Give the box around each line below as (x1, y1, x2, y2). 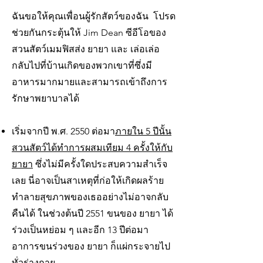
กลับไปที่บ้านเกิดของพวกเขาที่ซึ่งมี (12, 60, 152, 71)
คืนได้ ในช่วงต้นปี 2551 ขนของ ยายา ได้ (12, 208, 173, 219)
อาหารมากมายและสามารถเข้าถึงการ (12, 76, 167, 87)
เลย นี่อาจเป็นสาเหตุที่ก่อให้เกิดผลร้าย (12, 175, 164, 186)
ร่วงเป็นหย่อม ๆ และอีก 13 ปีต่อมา (12, 224, 149, 235)
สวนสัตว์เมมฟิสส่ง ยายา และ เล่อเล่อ (12, 43, 160, 55)
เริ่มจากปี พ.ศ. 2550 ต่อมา (12, 126, 115, 137)
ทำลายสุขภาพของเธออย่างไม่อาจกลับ (12, 191, 168, 203)
